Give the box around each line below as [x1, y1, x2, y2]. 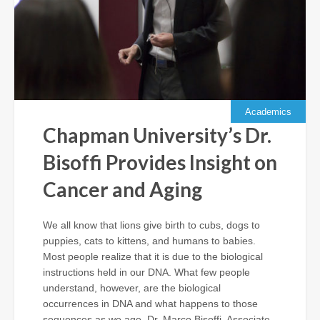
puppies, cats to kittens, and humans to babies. [43, 234, 256, 246]
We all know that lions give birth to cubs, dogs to [43, 219, 260, 231]
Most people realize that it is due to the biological [43, 250, 263, 262]
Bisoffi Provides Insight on [43, 149, 277, 174]
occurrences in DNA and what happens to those [43, 297, 258, 309]
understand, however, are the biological [43, 281, 221, 294]
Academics [245, 106, 291, 117]
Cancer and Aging [43, 176, 202, 201]
